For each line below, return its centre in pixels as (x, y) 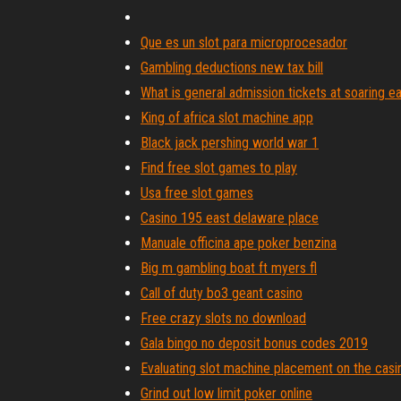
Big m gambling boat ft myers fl (229, 268)
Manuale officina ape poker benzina (239, 243)
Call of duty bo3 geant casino (222, 293)
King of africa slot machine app (227, 118)
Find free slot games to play (219, 168)
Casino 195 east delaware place (230, 218)
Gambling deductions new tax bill (232, 68)
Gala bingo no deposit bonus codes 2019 (254, 343)
